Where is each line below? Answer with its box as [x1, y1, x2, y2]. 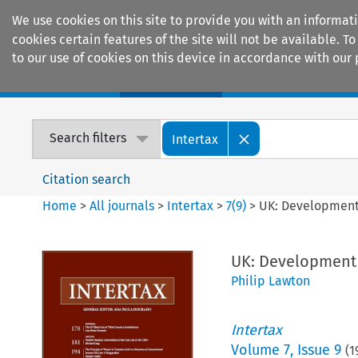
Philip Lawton [230, 272, 310, 288]
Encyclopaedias [248, 72, 342, 89]
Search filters [50, 130, 127, 146]
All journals [89, 197, 158, 213]
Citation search [42, 171, 131, 187]
